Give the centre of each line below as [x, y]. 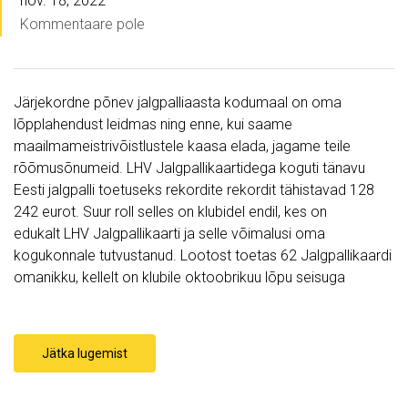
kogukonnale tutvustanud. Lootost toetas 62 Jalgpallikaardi [203, 256]
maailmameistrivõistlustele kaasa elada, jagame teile [182, 147]
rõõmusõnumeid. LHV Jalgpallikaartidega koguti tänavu [189, 168]
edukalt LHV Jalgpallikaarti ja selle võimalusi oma [169, 234]
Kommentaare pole [82, 25]
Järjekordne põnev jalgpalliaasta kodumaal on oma [178, 103]
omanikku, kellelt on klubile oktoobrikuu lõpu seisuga [181, 278]
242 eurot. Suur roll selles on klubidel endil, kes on [170, 212]
